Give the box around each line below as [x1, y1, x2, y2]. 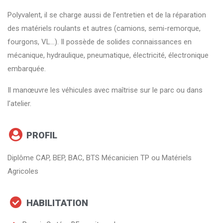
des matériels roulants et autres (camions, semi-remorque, [7, 24, 201, 33]
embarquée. [7, 64, 46, 74]
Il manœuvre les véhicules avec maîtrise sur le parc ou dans [7, 86, 203, 95]
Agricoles [7, 167, 38, 176]
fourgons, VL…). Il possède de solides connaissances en [7, 37, 192, 47]
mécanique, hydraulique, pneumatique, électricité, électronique [7, 51, 209, 60]
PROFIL [26, 129, 57, 140]
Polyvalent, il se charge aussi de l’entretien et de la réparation [7, 10, 206, 20]
